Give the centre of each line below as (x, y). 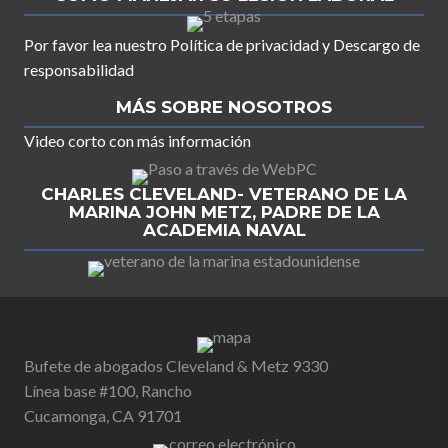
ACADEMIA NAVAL (224, 230)
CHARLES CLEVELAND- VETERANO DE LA (224, 194)
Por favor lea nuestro (97, 45)
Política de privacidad (244, 45)
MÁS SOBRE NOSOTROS (224, 107)
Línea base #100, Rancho (108, 391)
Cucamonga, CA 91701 (103, 416)
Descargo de (376, 45)
